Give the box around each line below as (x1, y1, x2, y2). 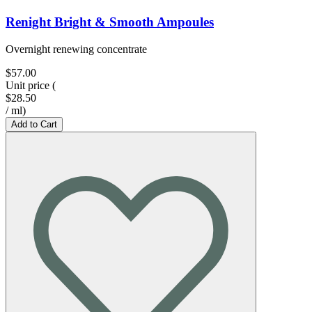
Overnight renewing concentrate (6, 43, 147, 56)
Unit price (6, 79, 49, 92)
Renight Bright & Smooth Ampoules (6, 15, 214, 30)
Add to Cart (11, 119, 57, 130)
